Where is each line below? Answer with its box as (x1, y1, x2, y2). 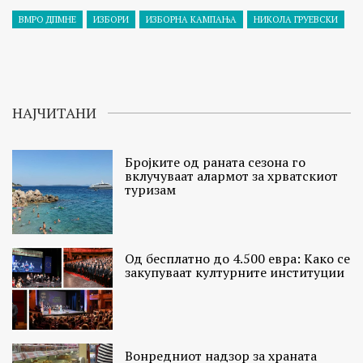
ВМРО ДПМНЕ (19, 14, 76, 26)
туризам (125, 181, 177, 199)
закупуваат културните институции (125, 263, 345, 282)
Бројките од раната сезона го (125, 153, 306, 172)
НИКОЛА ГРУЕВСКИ (254, 14, 338, 26)
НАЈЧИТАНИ (12, 103, 96, 123)
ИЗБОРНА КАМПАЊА (146, 14, 237, 26)
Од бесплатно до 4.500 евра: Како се (125, 250, 351, 268)
